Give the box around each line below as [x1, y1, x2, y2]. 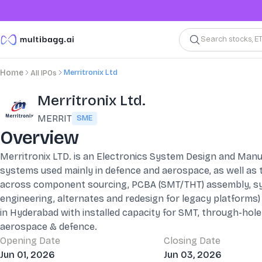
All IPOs [30, 68, 57, 78]
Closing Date [164, 235, 220, 246]
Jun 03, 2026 [164, 249, 222, 260]
